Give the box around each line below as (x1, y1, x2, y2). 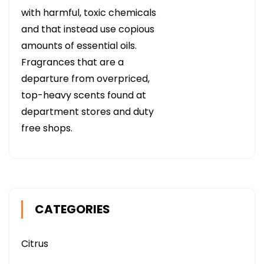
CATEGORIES (35, 201, 110, 217)
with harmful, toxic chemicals (21, 6, 156, 19)
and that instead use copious (21, 22, 154, 36)
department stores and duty (21, 105, 154, 118)
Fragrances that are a (21, 55, 124, 69)
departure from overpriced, (21, 72, 150, 85)
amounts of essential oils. (21, 39, 137, 52)
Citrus (21, 237, 48, 250)
